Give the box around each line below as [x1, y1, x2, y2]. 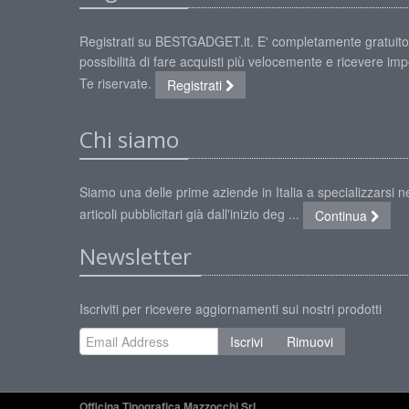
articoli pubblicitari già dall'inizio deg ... [79, 204, 303, 223]
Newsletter [79, 241, 192, 272]
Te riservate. [79, 73, 155, 92]
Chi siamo [79, 124, 179, 155]
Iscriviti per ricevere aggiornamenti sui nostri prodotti [79, 299, 382, 319]
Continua [315, 206, 371, 225]
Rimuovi [287, 332, 333, 351]
